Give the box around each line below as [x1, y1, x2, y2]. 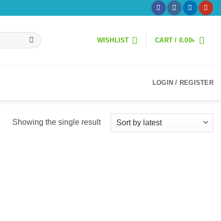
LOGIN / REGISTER [152, 79, 214, 86]
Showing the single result [12, 118, 101, 127]
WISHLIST [97, 37, 129, 44]
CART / [155, 37, 179, 44]
